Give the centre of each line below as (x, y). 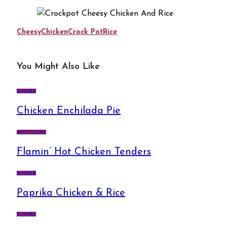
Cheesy (29, 32)
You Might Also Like (58, 66)
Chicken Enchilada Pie (69, 111)
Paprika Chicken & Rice (71, 193)
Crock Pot (85, 32)
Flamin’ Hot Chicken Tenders (84, 152)
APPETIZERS (31, 132)
